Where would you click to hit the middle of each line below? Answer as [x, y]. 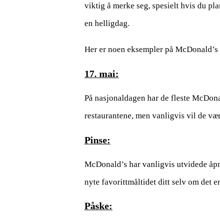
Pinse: [97, 140]
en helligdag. [107, 24]
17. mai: [102, 73]
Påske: [98, 206]
